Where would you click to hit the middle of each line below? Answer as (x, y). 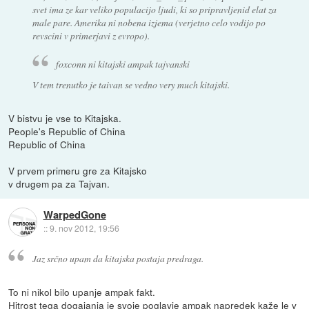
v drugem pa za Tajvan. (59, 183)
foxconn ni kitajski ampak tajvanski (123, 63)
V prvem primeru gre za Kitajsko (78, 170)
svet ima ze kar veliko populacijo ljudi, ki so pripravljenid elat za (154, 10)
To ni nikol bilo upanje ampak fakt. (82, 291)
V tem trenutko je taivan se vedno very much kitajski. (131, 84)
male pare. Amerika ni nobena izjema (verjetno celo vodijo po (149, 23)
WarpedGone (74, 215)
